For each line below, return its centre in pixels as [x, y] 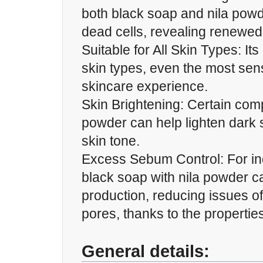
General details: [146, 251]
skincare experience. [145, 86]
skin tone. [111, 141]
